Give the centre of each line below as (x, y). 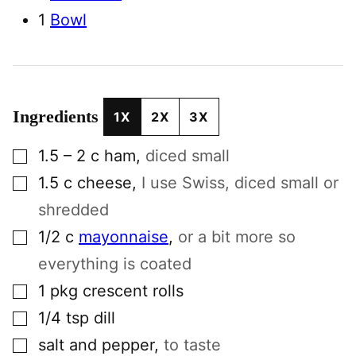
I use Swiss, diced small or (240, 183)
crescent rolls (133, 291)
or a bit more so (237, 237)
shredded (74, 210)
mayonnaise (124, 237)
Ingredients (58, 117)
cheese (104, 183)
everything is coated (115, 264)
